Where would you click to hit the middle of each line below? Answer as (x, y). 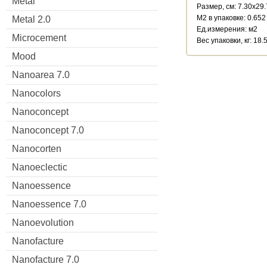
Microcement (39, 38)
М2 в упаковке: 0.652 (231, 18)
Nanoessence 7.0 (49, 204)
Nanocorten (37, 148)
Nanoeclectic (40, 167)
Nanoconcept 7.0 (48, 130)
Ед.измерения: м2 (227, 29)
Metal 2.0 (31, 19)
